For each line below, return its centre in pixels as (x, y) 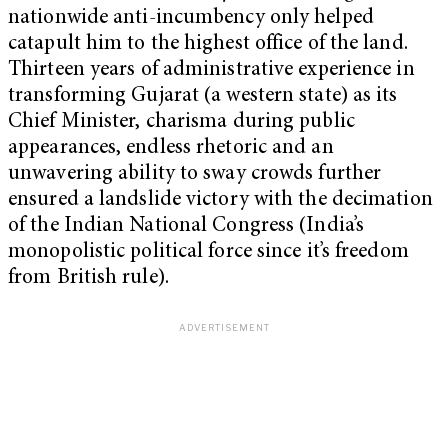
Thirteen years (72, 70)
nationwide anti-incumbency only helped (191, 18)
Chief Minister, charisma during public (181, 122)
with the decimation (343, 200)
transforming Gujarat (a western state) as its (203, 96)
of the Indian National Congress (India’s (186, 226)
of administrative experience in (277, 70)
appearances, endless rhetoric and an (171, 148)
